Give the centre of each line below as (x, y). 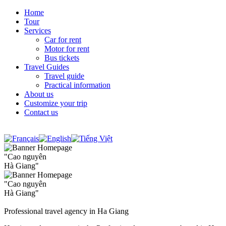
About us (39, 94)
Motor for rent (67, 49)
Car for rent (63, 40)
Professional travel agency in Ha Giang (66, 211)
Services (38, 31)
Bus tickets (62, 58)
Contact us (41, 112)
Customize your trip (56, 103)
